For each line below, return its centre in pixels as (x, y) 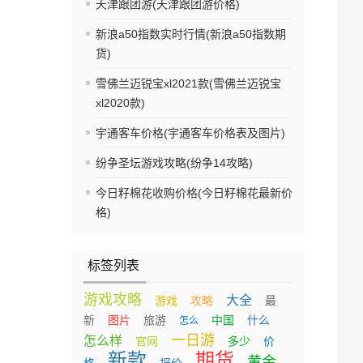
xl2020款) (120, 103)
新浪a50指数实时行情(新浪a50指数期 (191, 34)
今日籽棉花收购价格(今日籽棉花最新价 (194, 193)
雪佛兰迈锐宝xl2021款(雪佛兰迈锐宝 (188, 84)
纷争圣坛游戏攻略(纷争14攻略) (174, 163)
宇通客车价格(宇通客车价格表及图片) (190, 133)
